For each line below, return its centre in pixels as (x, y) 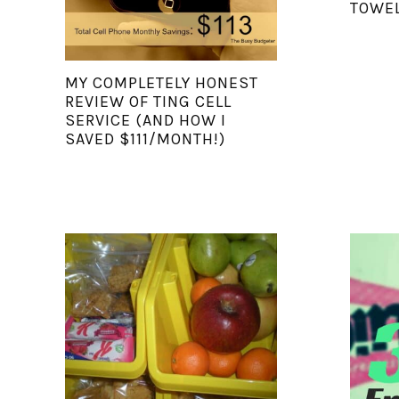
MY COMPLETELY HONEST (161, 82)
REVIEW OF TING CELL (148, 101)
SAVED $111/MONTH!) (145, 138)
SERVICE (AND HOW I (145, 120)
